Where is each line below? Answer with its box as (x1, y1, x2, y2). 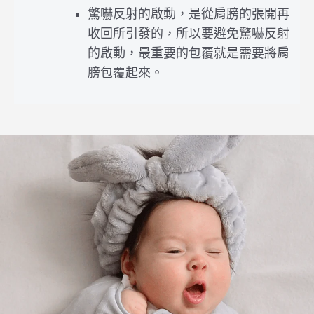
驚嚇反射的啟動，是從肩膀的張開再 (88, 6, 289, 21)
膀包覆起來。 (88, 65, 163, 80)
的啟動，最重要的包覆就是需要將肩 (88, 46, 289, 60)
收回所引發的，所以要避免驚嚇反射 (88, 26, 289, 41)
